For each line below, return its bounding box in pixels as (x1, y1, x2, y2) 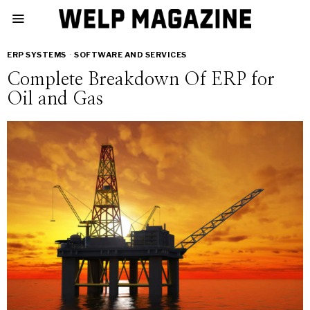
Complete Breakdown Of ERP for (7, 71, 275, 89)
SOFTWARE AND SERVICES (74, 50, 187, 60)
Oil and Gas (7, 90, 103, 108)
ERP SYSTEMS (7, 50, 66, 60)
